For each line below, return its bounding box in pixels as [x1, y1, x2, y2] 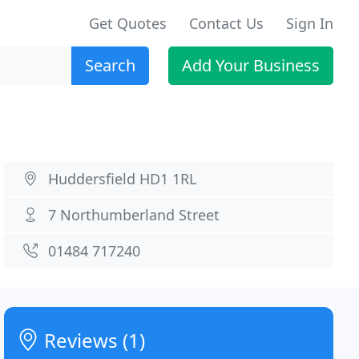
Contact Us [189, 14, 264, 33]
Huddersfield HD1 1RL [48, 169, 197, 188]
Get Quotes [89, 14, 167, 33]
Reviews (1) [39, 327, 146, 353]
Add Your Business [182, 54, 320, 76]
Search [85, 54, 135, 76]
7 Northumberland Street [48, 205, 220, 224]
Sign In [286, 14, 333, 33]
